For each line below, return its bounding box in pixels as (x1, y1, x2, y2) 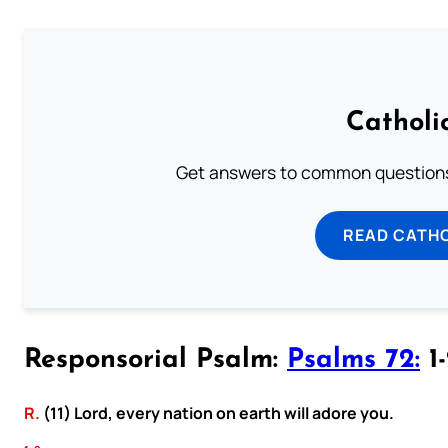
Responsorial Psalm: (24, 347, 287, 375)
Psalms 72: (287, 347, 420, 375)
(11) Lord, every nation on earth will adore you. (40, 401, 394, 424)
